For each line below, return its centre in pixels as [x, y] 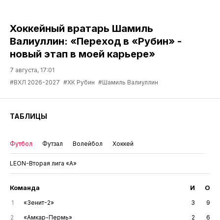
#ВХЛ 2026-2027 [35, 82]
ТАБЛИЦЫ [28, 116]
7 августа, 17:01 [32, 70]
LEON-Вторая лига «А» [43, 164]
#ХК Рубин [79, 82]
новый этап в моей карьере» [82, 54]
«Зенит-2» [39, 203]
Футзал [53, 144]
